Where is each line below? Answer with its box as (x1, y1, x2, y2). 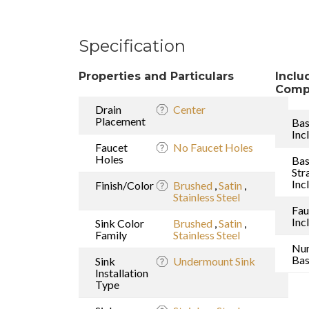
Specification (79, 35, 186, 56)
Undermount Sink (173, 254, 255, 268)
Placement (95, 114, 146, 128)
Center (173, 102, 206, 116)
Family (95, 228, 127, 241)
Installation (95, 266, 148, 279)
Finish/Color (95, 178, 154, 192)
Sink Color (95, 216, 144, 230)
